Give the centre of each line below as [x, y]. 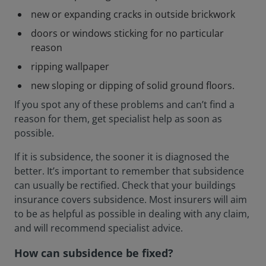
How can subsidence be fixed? [94, 253]
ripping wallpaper [70, 66]
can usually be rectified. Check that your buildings [125, 185]
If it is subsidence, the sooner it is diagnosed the [122, 157]
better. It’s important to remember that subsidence [129, 171]
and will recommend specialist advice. [99, 228]
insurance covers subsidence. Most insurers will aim [131, 199]
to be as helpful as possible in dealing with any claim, [132, 214]
